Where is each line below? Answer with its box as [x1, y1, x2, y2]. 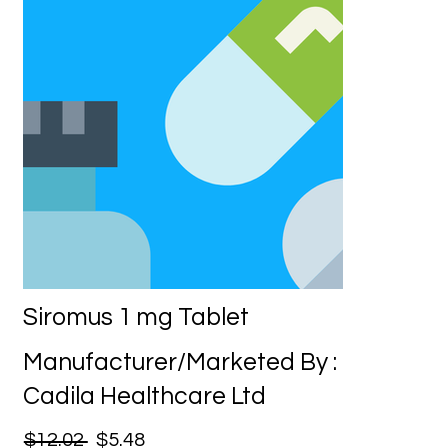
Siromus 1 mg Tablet [23, 304, 250, 330]
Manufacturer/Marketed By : [23, 350, 338, 376]
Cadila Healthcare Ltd [23, 384, 267, 410]
